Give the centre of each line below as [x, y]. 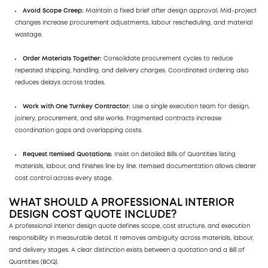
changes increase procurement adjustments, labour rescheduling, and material [134, 23]
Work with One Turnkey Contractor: [77, 106]
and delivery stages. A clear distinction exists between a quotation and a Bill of [127, 250]
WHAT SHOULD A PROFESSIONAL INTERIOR [122, 202]
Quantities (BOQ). [34, 262]
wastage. [29, 35]
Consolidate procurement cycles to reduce [168, 59]
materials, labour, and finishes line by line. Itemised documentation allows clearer [135, 166]
